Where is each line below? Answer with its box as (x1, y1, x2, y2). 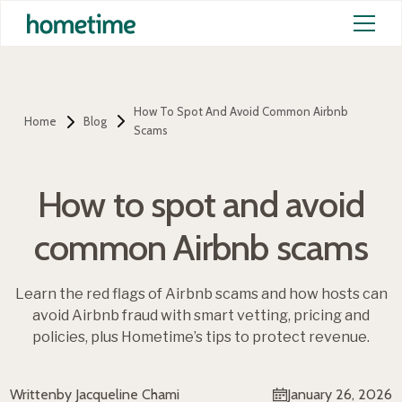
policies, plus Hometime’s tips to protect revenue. (32, 328, 370, 345)
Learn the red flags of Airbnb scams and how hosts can (14, 284, 388, 302)
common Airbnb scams (34, 224, 368, 269)
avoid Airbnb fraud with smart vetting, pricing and (32, 306, 370, 324)
